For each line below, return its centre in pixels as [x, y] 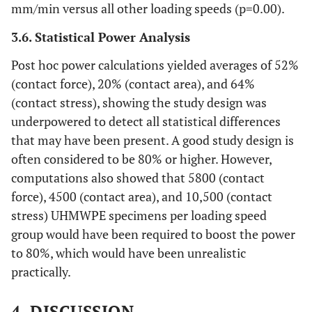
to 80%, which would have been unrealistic [128, 253]
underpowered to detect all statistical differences [146, 122]
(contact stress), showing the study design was [139, 103]
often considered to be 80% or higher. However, [141, 159]
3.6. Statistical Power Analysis [101, 37]
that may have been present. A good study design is [153, 140]
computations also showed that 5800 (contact [138, 178]
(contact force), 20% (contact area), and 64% [133, 84]
